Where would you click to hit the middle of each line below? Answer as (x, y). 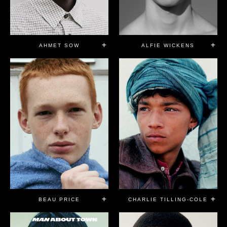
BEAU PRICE (59, 200)
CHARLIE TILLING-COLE (168, 200)
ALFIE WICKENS (168, 45)
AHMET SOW (59, 45)
